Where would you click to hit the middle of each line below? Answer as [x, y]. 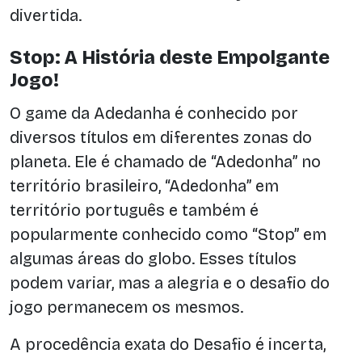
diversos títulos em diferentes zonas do [161, 137]
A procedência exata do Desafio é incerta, [168, 344]
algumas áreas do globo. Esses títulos [153, 258]
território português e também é [134, 210]
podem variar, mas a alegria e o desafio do [170, 282]
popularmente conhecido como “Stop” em [168, 234]
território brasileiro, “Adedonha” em [144, 185]
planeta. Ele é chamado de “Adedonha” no [165, 161]
